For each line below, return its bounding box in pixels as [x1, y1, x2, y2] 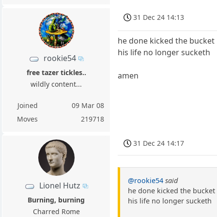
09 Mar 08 [72, 101, 105, 110]
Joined [17, 101, 38, 110]
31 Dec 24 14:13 [133, 13, 185, 22]
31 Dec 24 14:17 [133, 138, 185, 148]
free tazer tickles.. [26, 68, 86, 77]
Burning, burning [28, 195, 85, 205]
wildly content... [31, 79, 82, 89]
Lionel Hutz [39, 180, 81, 191]
